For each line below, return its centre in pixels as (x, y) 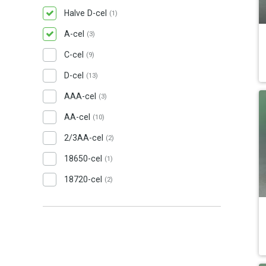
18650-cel (84, 159)
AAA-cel (81, 96)
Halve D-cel (87, 13)
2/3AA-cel (85, 138)
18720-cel (84, 179)
